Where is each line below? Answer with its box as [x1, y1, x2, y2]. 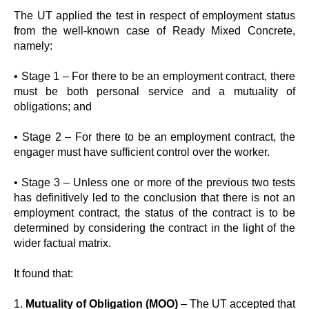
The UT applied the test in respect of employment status [14, 10, 295, 21]
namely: [14, 40, 52, 52]
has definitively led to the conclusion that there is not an [14, 192, 295, 203]
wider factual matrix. [14, 237, 111, 249]
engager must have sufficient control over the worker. [14, 146, 270, 158]
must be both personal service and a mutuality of [14, 86, 295, 97]
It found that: [14, 268, 73, 279]
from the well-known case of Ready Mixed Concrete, [14, 25, 295, 37]
